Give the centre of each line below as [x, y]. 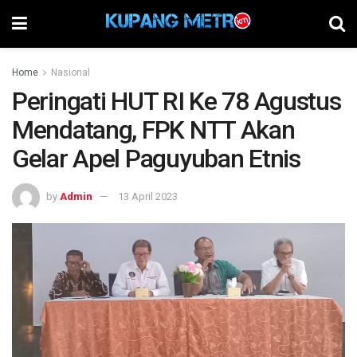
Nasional [71, 73]
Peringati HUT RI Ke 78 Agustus [177, 101]
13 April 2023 [148, 196]
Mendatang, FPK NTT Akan [153, 130]
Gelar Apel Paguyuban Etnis [156, 159]
